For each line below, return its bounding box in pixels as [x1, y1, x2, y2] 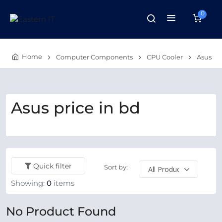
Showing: [11, 179, 47, 188]
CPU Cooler [147, 53, 183, 61]
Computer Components [56, 53, 133, 61]
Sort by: [104, 163, 128, 171]
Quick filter [33, 161, 72, 170]
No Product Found [6, 204, 116, 219]
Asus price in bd [11, 98, 140, 117]
